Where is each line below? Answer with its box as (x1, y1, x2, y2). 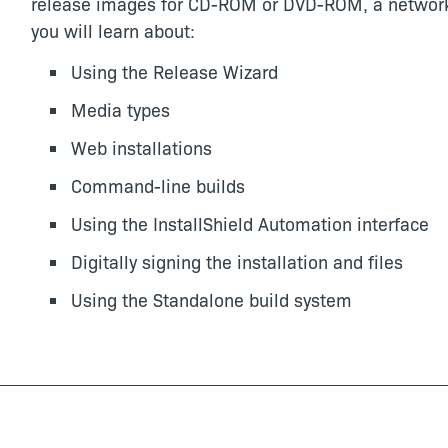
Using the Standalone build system (70, 287, 352, 312)
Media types (70, 97, 170, 122)
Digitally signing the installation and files (70, 249, 403, 274)
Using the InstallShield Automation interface (70, 211, 429, 236)
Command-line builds (70, 173, 245, 198)
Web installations (70, 135, 212, 160)
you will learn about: (30, 18, 195, 43)
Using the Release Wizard (70, 59, 278, 84)
